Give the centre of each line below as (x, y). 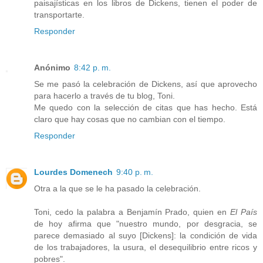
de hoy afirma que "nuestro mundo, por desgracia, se (146, 224)
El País (244, 212)
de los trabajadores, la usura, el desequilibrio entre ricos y (146, 247)
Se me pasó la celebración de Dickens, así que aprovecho (146, 84)
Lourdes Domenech (73, 172)
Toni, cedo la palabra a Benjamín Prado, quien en (132, 212)
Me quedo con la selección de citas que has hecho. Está (146, 108)
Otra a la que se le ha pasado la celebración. (117, 189)
